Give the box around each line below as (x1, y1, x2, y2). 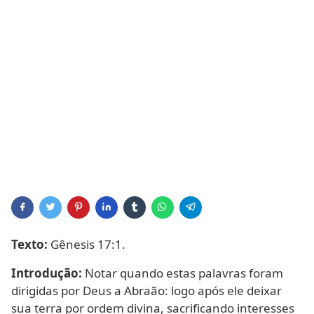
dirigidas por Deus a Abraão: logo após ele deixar (11, 282, 282, 299)
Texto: (11, 236, 48, 252)
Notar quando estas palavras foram (82, 265, 283, 281)
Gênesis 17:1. (48, 236, 125, 252)
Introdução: (11, 265, 82, 281)
